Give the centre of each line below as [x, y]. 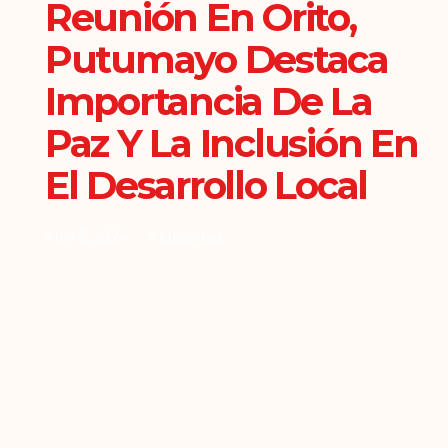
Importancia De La [208, 101]
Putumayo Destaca [216, 59]
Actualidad [185, 236]
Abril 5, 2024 [86, 236]
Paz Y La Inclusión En [231, 143]
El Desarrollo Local [206, 185]
